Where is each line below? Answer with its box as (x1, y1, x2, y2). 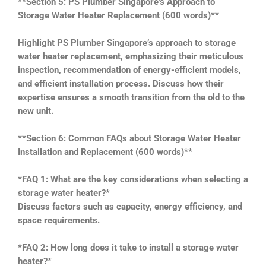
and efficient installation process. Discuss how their (18, 78, 224, 89)
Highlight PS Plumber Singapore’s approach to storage (18, 37, 236, 48)
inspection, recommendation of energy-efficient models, (18, 64, 241, 75)
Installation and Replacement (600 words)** (18, 146, 192, 157)
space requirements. (18, 214, 100, 226)
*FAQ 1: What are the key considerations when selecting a (18, 173, 248, 185)
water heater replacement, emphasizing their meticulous (18, 50, 243, 62)
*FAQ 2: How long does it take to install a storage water (18, 242, 239, 253)
